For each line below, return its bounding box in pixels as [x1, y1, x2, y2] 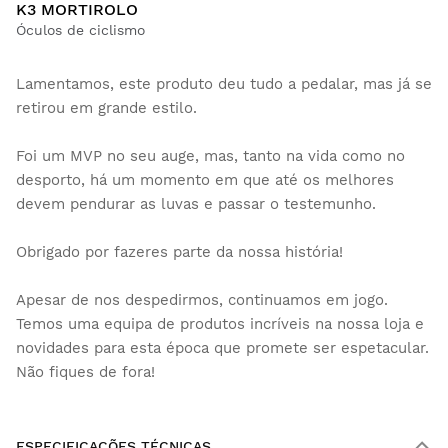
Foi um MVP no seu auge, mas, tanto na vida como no [16, 147, 405, 166]
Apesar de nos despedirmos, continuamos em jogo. [16, 291, 388, 310]
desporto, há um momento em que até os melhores [16, 171, 394, 190]
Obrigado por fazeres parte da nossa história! [16, 243, 343, 262]
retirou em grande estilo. [16, 99, 197, 118]
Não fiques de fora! [16, 363, 155, 382]
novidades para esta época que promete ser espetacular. [16, 339, 429, 358]
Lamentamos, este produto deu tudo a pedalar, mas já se [16, 75, 432, 94]
